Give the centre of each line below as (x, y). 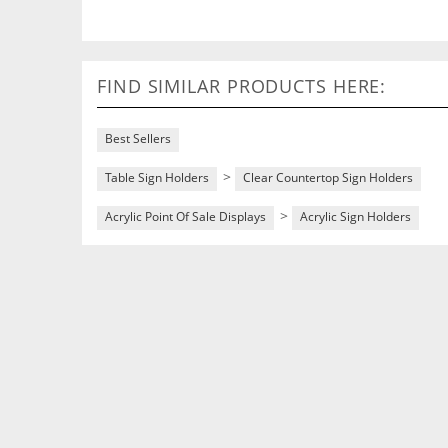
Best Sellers (138, 138)
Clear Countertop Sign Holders (328, 177)
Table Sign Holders (157, 177)
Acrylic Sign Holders (355, 216)
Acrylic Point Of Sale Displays (185, 216)
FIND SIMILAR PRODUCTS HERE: (242, 86)
